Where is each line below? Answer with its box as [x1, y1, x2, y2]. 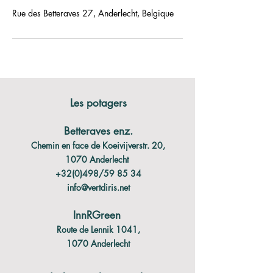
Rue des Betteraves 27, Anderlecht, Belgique [12, 7, 174, 19]
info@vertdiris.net [66, 182, 130, 193]
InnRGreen [73, 208, 124, 222]
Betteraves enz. [63, 124, 133, 138]
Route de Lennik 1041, [56, 224, 140, 235]
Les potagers [69, 96, 127, 110]
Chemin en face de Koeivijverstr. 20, [31, 140, 165, 151]
